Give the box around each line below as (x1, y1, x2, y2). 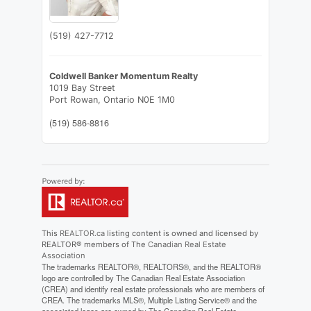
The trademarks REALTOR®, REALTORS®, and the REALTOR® (41, 261, 261, 273)
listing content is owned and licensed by (104, 228, 258, 239)
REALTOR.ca (59, 228, 105, 239)
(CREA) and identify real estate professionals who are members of (41, 283, 264, 295)
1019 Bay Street (49, 83, 115, 94)
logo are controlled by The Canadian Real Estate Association (41, 272, 245, 284)
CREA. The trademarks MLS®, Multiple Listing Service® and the (41, 294, 257, 306)
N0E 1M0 (137, 94, 175, 106)
